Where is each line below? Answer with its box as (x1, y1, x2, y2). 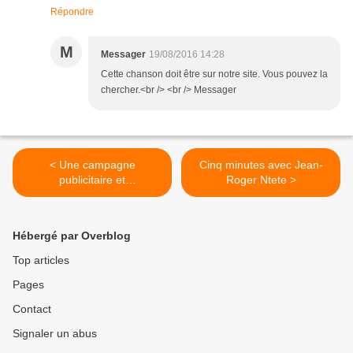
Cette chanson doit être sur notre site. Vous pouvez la (101, 69, 328, 80)
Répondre (50, 6, 94, 18)
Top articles (13, 254, 69, 267)
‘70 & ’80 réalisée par (39, 203, 145, 217)
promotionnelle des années (24, 188, 160, 202)
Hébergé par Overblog (13, 229, 131, 243)
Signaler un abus (13, 327, 97, 340)
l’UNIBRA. (68, 218, 117, 232)
